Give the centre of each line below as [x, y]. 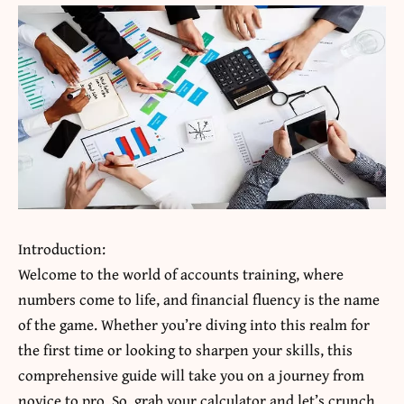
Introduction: [62, 248]
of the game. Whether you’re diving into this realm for [194, 324]
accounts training [238, 273]
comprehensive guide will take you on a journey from [191, 374]
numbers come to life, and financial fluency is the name [199, 298]
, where [320, 273]
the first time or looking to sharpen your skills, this [185, 349]
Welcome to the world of [99, 273]
